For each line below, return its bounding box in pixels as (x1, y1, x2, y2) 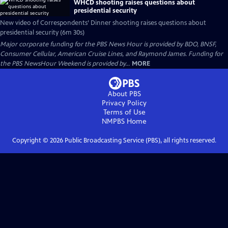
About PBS (107, 90, 141, 98)
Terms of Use (103, 108, 146, 117)
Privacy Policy (102, 99, 147, 107)
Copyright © (12, 136, 50, 145)
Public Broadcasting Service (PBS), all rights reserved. (63, 136, 216, 145)
